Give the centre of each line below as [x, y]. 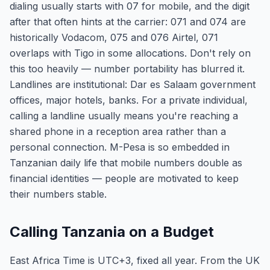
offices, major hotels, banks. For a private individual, [129, 100]
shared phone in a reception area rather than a [118, 131]
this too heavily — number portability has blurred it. [127, 69]
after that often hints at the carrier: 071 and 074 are [128, 22]
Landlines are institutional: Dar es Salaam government [133, 84]
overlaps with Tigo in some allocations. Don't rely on [130, 53]
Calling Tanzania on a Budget [112, 232]
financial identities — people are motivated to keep [124, 178]
